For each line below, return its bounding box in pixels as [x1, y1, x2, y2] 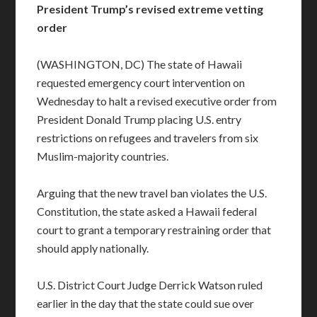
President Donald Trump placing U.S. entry [37, 113, 242, 126]
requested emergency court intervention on [37, 76, 246, 89]
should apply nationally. [37, 241, 149, 255]
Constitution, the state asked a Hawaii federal [37, 204, 258, 218]
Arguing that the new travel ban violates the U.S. [37, 186, 267, 200]
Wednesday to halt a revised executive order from [37, 94, 277, 108]
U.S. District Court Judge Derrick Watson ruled [37, 278, 263, 292]
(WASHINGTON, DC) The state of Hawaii [37, 57, 243, 71]
